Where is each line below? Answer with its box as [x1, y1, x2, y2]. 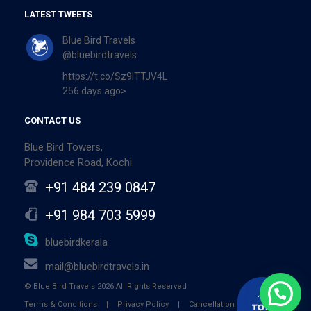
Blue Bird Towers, [24, 140, 103, 153]
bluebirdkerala [45, 235, 108, 249]
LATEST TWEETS [24, 8, 92, 19]
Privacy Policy [117, 299, 169, 309]
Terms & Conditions [24, 299, 97, 309]
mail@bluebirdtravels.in [45, 260, 149, 273]
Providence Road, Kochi [24, 155, 132, 169]
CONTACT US [24, 115, 81, 126]
